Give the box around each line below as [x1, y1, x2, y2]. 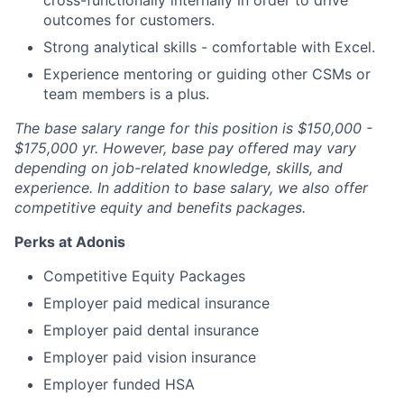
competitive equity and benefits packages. [14, 198, 306, 216]
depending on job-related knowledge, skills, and [14, 159, 343, 177]
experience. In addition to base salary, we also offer [14, 179, 368, 197]
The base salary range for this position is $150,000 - [14, 119, 372, 137]
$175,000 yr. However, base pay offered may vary [14, 139, 356, 157]
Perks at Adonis [14, 233, 125, 251]
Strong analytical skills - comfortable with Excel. [43, 38, 375, 56]
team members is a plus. [43, 85, 209, 103]
